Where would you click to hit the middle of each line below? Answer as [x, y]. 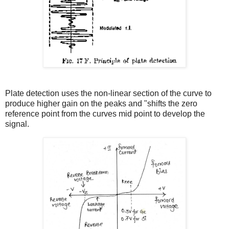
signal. [17, 124]
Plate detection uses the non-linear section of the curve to [108, 94]
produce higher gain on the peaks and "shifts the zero [101, 104]
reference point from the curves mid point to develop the [105, 114]
